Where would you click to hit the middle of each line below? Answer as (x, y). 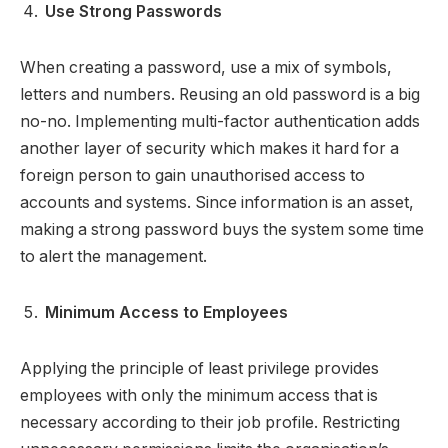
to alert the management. (113, 257)
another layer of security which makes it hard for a (209, 149)
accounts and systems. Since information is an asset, (217, 203)
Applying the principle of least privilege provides (199, 368)
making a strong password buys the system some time (222, 230)
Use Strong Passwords (133, 12)
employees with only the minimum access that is (199, 395)
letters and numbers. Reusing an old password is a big (220, 95)
